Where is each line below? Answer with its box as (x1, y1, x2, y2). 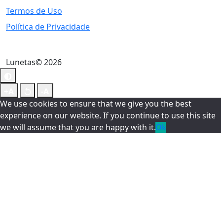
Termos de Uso (6, 5, 62, 16)
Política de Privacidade (6, 21, 90, 32)
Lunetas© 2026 (6, 57, 62, 68)
